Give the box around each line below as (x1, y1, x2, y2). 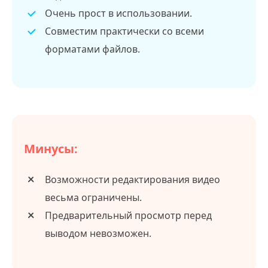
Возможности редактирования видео (45, 172, 220, 186)
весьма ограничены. (45, 190, 142, 204)
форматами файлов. (45, 42, 140, 56)
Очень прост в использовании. (45, 6, 192, 20)
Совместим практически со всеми (45, 24, 204, 38)
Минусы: (24, 140, 78, 157)
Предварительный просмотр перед (45, 208, 212, 222)
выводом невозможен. (45, 226, 151, 240)
